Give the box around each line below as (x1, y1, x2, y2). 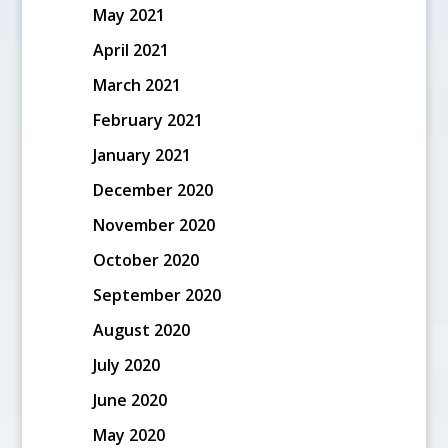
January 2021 (92, 143, 191, 166)
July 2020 (92, 353, 160, 376)
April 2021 (92, 38, 169, 61)
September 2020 (92, 283, 221, 306)
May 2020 (92, 423, 165, 446)
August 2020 (92, 318, 190, 341)
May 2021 (92, 3, 165, 26)
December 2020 (92, 178, 213, 201)
